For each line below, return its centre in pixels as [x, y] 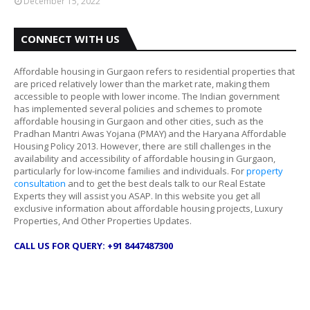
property [265, 171]
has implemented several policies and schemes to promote [138, 109]
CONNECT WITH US [70, 39]
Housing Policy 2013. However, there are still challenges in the [143, 146]
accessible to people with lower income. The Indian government [147, 96]
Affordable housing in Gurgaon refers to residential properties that [154, 71]
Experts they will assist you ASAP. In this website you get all [137, 196]
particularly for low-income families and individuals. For [130, 171]
